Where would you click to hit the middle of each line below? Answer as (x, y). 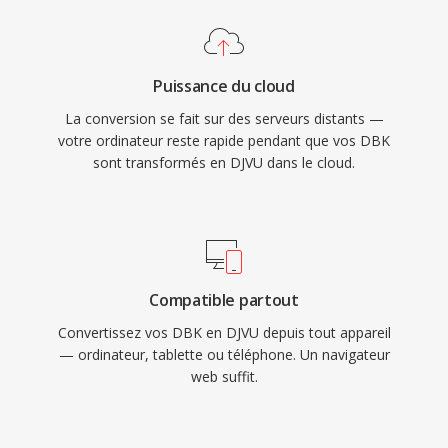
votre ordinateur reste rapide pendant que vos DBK (224, 140)
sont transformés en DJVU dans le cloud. (224, 162)
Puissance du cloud (224, 86)
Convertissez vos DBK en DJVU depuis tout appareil (224, 332)
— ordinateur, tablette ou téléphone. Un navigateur (224, 354)
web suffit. (224, 376)
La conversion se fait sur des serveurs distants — (224, 118)
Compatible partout (224, 300)
